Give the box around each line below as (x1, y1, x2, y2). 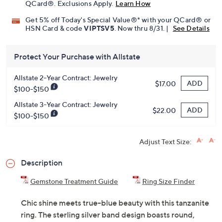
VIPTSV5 (84, 61, 114, 70)
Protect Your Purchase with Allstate (14, 89, 140, 100)
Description (21, 195, 62, 206)
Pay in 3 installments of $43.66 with (26, 12, 143, 20)
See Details (172, 61, 210, 70)
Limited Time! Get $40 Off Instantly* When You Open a (25, 28, 206, 37)
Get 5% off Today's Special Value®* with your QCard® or (25, 53, 211, 62)
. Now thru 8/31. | (114, 61, 170, 70)
